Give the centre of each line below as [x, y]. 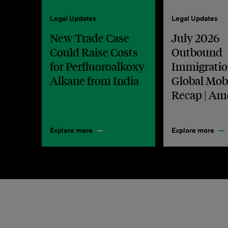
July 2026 [196, 38]
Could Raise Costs [94, 52]
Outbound [197, 52]
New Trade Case [90, 38]
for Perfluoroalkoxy [97, 66]
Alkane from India [94, 80]
